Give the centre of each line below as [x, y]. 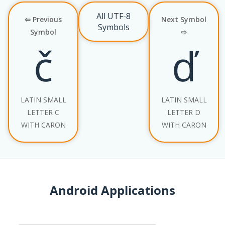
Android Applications [113, 190]
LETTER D [184, 112]
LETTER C [43, 112]
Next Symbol [184, 19]
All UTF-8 [114, 16]
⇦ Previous [43, 19]
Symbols [114, 27]
